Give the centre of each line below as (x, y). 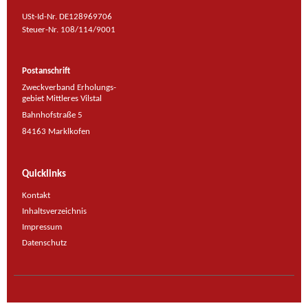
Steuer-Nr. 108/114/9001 (69, 30)
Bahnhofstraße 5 (53, 115)
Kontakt (36, 195)
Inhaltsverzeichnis (55, 211)
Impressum (42, 227)
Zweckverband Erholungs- (69, 88)
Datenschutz (45, 243)
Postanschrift (46, 71)
